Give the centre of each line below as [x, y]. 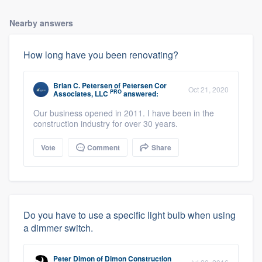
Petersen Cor [144, 85]
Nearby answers [41, 23]
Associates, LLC [81, 93]
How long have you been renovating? [101, 54]
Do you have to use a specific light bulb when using [130, 215]
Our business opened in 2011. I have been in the [124, 113]
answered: [140, 93]
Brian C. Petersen [83, 85]
